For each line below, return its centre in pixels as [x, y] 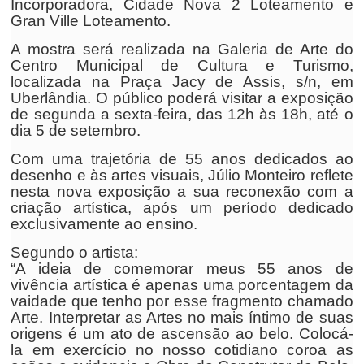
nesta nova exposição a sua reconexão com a [182, 191]
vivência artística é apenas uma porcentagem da [182, 285]
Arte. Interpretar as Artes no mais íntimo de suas [182, 317]
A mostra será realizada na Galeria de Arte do [182, 49]
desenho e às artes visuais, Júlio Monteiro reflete [182, 175]
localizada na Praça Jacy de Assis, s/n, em [182, 82]
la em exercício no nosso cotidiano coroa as [182, 350]
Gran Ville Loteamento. [91, 21]
